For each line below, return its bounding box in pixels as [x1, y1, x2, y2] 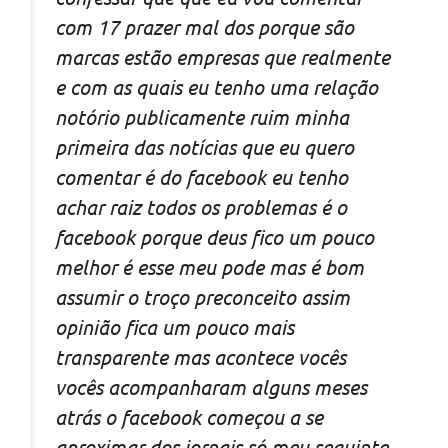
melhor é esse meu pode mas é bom [55, 254, 364, 280]
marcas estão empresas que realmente [55, 44, 390, 70]
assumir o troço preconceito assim [55, 284, 350, 310]
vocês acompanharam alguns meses [55, 374, 367, 400]
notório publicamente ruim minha [55, 104, 349, 130]
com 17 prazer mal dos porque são [55, 14, 354, 40]
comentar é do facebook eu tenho [55, 164, 348, 190]
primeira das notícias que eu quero [55, 134, 354, 160]
